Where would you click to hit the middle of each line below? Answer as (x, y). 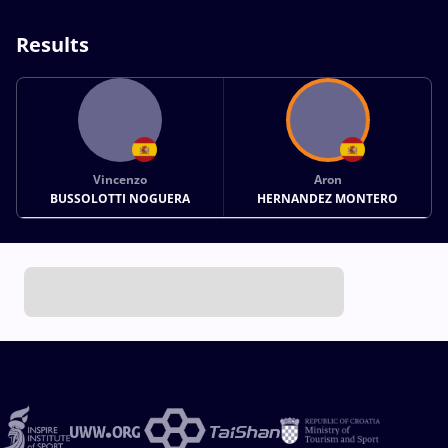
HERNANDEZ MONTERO (328, 198)
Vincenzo (120, 179)
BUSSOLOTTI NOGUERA (120, 198)
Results (52, 44)
